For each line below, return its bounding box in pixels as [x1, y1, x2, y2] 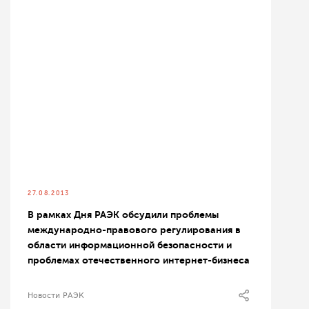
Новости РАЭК [28, 291, 84, 300]
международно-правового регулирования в [28, 224, 241, 235]
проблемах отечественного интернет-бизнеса [28, 255, 250, 266]
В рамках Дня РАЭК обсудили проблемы [28, 209, 219, 220]
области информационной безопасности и [28, 239, 232, 250]
